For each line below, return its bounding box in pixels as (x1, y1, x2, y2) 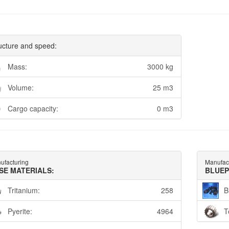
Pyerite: (7, 206, 32, 217)
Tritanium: (7, 185, 40, 196)
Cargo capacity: (7, 103, 58, 114)
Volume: (7, 82, 34, 93)
